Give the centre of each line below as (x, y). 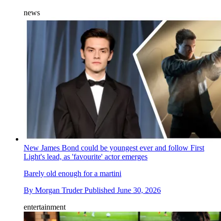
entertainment (45, 207)
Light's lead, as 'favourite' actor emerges (86, 157)
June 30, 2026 (139, 190)
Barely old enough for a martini (73, 174)
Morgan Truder (59, 190)
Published (101, 190)
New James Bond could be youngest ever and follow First (114, 148)
